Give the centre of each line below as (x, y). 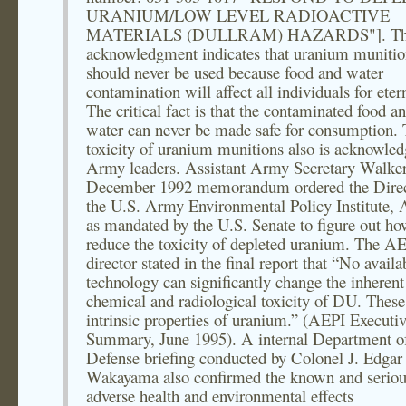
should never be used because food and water (235, 72)
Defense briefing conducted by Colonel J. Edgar (244, 358)
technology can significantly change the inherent (245, 281)
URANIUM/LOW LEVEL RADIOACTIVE (238, 15)
